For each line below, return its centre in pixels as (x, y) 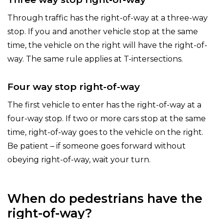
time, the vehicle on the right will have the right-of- (107, 45)
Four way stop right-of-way (74, 87)
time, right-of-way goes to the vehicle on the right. (105, 132)
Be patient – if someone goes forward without (97, 146)
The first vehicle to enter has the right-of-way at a (104, 105)
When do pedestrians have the (105, 199)
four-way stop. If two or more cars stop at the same (107, 119)
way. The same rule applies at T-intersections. (95, 59)
